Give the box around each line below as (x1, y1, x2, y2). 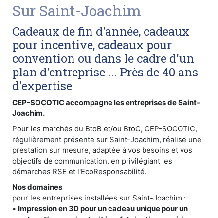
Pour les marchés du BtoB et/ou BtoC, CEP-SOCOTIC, (12, 124, 197, 134)
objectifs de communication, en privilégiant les (12, 156, 172, 166)
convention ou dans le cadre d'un (12, 51, 194, 67)
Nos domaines (12, 182, 62, 192)
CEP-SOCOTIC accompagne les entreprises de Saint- (12, 98, 200, 108)
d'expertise (12, 78, 72, 94)
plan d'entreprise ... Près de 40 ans (12, 64, 198, 80)
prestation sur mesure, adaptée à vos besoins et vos (12, 145, 192, 155)
